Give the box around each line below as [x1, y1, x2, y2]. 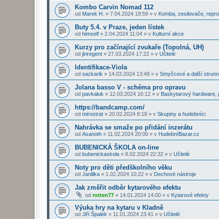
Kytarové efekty [171, 192, 209, 198]
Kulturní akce [153, 31, 184, 37]
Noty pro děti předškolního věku [75, 164, 172, 171]
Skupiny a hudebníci [157, 111, 205, 117]
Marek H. [82, 11, 104, 17]
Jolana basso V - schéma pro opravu [75, 84, 186, 91]
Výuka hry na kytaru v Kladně [75, 204, 163, 211]
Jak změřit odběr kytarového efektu [75, 184, 181, 191]
